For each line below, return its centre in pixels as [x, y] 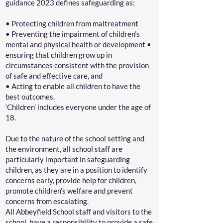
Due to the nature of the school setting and [75, 138]
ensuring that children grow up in [59, 55]
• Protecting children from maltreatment [73, 23]
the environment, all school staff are [64, 149]
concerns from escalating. [48, 201]
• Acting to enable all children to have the [73, 86]
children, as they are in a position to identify [76, 170]
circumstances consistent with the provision [77, 65]
